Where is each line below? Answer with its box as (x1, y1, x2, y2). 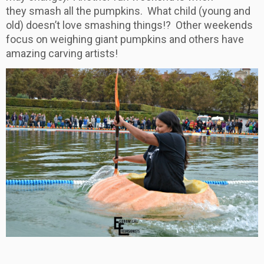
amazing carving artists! (6, 47, 118, 60)
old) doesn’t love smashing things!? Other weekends (6, 18, 253, 31)
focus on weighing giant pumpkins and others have (6, 32, 244, 45)
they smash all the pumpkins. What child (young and (6, 4, 250, 17)
